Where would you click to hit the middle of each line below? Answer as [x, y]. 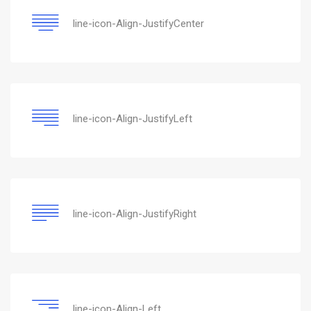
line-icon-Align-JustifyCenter [138, 23]
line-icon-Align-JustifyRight [135, 213]
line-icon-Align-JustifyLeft [133, 118]
